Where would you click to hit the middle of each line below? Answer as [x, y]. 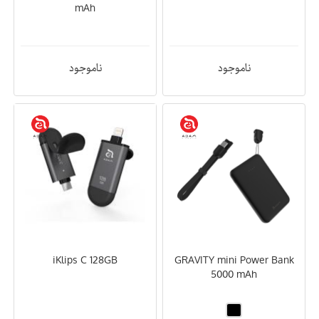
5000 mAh [234, 274]
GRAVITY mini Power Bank [234, 260]
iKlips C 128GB [85, 260]
